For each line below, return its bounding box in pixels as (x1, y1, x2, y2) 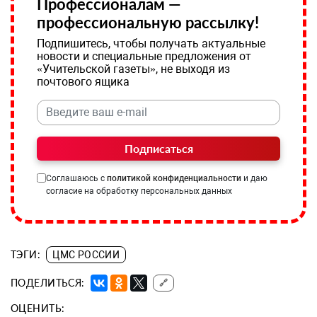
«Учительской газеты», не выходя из (37, 62, 230, 76)
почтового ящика (37, 74, 129, 88)
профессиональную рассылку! (37, 12, 259, 32)
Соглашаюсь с (46, 173, 107, 183)
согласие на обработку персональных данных (46, 185, 232, 196)
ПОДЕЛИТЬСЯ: (11, 276, 85, 289)
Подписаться (124, 141, 193, 155)
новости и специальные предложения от (37, 49, 251, 63)
